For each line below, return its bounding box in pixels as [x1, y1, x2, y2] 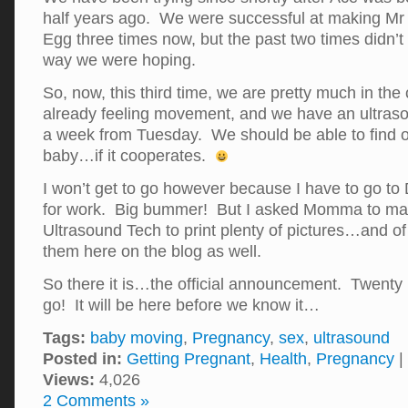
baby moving [90, 328, 183, 347]
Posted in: [43, 349, 122, 368]
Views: [43, 370, 95, 389]
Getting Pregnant [127, 349, 250, 368]
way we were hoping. [43, 50, 196, 69]
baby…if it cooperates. [43, 146, 215, 165]
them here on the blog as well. [43, 241, 261, 260]
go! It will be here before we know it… [43, 295, 320, 314]
